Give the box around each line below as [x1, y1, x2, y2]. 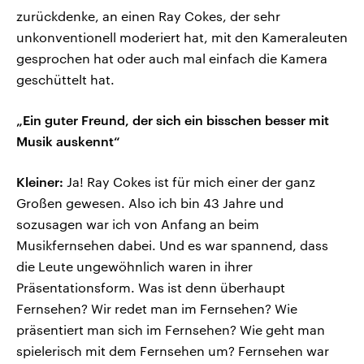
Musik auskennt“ [16, 133, 120, 149]
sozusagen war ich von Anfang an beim [16, 216, 259, 232]
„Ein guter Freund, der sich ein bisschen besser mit [16, 112, 329, 128]
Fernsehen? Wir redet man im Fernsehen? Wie [16, 301, 297, 317]
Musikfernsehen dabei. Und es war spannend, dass [16, 237, 328, 253]
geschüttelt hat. [16, 71, 115, 88]
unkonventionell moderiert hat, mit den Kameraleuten [16, 29, 348, 45]
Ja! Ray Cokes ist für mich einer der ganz [63, 174, 315, 190]
